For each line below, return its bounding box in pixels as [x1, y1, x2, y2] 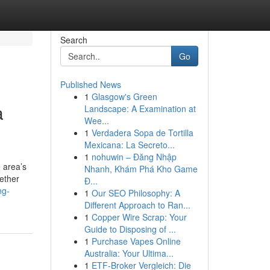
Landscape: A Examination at [84, 102, 196, 115]
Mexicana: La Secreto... [84, 139, 175, 151]
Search [60, 34, 87, 46]
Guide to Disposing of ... [84, 223, 176, 235]
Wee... [84, 115, 109, 127]
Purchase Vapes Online [91, 235, 181, 247]
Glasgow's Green [91, 90, 157, 102]
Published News [60, 78, 121, 90]
